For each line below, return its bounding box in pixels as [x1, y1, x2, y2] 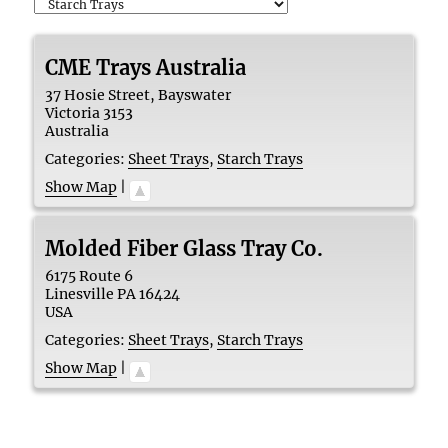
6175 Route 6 [45, 266, 134, 285]
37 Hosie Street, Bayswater [45, 85, 232, 104]
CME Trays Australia [45, 54, 247, 80]
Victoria [45, 103, 101, 122]
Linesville [45, 284, 115, 303]
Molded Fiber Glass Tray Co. [45, 235, 324, 261]
